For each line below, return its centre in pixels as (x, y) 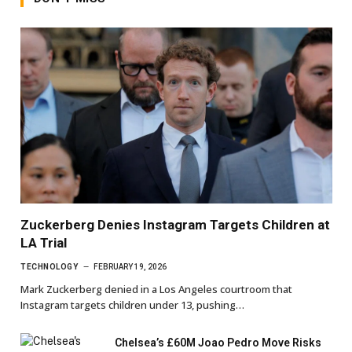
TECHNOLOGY (49, 266)
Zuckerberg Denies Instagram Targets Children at (175, 224)
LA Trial (44, 242)
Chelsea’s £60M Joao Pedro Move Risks (218, 342)
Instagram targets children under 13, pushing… (132, 304)
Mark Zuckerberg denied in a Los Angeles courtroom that (156, 289)
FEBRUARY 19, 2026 (130, 266)
